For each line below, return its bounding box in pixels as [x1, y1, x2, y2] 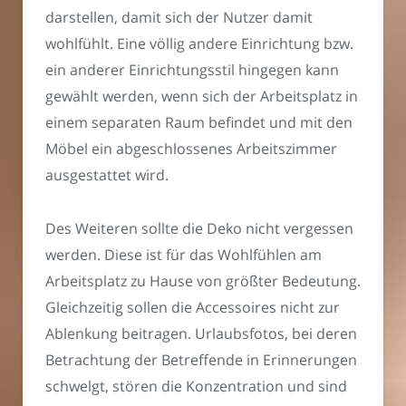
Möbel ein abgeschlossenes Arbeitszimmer [45, 139, 337, 159]
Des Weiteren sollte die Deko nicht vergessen [45, 217, 353, 238]
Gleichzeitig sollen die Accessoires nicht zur [45, 296, 340, 317]
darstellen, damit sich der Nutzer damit [45, 7, 313, 28]
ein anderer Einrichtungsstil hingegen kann [45, 60, 339, 81]
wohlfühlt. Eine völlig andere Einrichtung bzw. [45, 34, 353, 54]
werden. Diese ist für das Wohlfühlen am [45, 244, 322, 265]
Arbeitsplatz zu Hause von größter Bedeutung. [45, 270, 361, 291]
